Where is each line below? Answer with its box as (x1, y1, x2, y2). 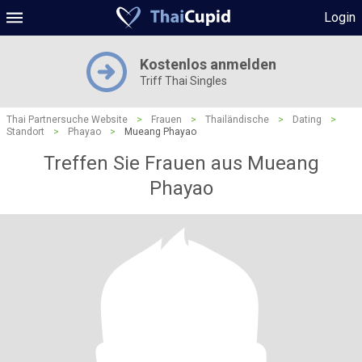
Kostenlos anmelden (139, 56, 276, 73)
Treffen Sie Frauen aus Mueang (43, 152, 319, 175)
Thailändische (205, 114, 269, 125)
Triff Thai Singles (139, 74, 227, 87)
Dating (293, 114, 322, 125)
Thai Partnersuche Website (6, 114, 128, 125)
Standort (6, 126, 44, 137)
